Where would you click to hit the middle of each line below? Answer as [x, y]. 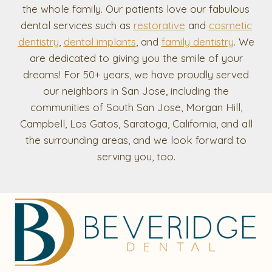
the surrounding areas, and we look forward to [136, 140]
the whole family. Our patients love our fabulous [136, 9]
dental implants [100, 42]
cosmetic [230, 25]
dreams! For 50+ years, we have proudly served [136, 75]
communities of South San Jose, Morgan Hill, [136, 107]
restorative [159, 25]
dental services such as [77, 25]
